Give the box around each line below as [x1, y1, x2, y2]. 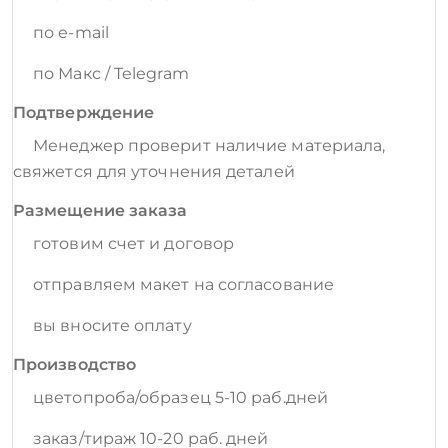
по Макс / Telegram [33, 64, 189, 84]
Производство [13, 355, 137, 375]
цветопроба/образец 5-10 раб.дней [33, 388, 328, 408]
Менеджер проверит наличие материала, [33, 136, 386, 156]
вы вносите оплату [33, 316, 192, 336]
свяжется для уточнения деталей [13, 162, 295, 182]
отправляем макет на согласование [33, 275, 334, 295]
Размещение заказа [13, 201, 188, 221]
